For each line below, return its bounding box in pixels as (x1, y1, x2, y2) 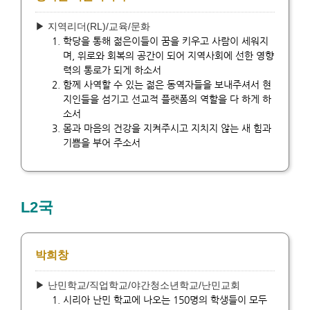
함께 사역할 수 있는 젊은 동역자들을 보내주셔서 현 (63, 78, 271, 90)
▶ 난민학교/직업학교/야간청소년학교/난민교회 (35, 279, 240, 291)
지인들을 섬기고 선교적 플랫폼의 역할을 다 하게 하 (63, 93, 271, 104)
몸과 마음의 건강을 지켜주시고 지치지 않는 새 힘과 (63, 122, 271, 134)
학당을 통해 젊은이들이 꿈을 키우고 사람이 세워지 (63, 35, 268, 46)
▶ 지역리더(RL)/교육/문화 (35, 20, 150, 32)
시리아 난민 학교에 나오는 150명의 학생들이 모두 (63, 293, 267, 305)
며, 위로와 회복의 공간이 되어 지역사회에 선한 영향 (63, 49, 274, 61)
